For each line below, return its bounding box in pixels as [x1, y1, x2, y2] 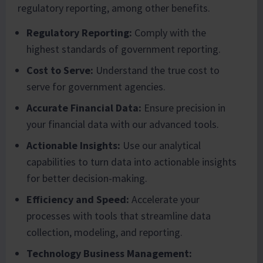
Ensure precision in [141, 101, 225, 115]
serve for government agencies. [26, 80, 166, 94]
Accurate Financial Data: [26, 101, 141, 115]
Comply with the [132, 26, 206, 40]
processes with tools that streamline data [26, 209, 211, 223]
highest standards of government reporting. [26, 42, 221, 56]
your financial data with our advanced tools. [26, 117, 219, 131]
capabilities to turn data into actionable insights [26, 155, 237, 169]
